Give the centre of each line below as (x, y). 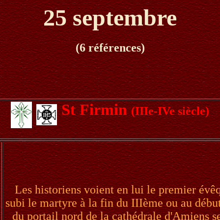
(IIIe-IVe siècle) (170, 111)
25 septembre (110, 17)
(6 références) (110, 48)
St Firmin (96, 109)
